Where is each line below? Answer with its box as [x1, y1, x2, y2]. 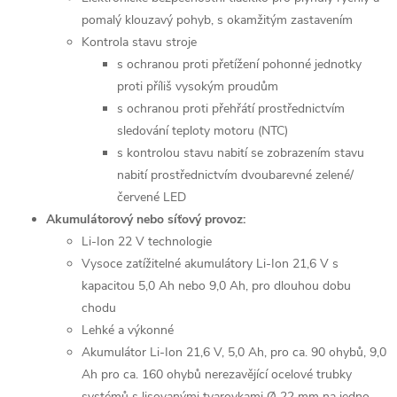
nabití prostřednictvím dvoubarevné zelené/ [117, 167, 354, 183]
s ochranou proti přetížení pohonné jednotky [117, 56, 362, 73]
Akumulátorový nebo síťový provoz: [46, 211, 245, 228]
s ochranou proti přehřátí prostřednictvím [117, 100, 345, 117]
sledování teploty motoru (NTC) [117, 122, 288, 139]
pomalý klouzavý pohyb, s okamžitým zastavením [82, 12, 353, 28]
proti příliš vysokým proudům [117, 78, 278, 95]
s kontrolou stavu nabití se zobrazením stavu [117, 144, 364, 161]
